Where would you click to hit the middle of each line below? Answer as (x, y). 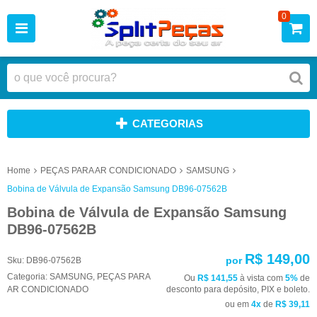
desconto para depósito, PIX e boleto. (238, 289)
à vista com (261, 278)
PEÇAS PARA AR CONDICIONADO (108, 170)
